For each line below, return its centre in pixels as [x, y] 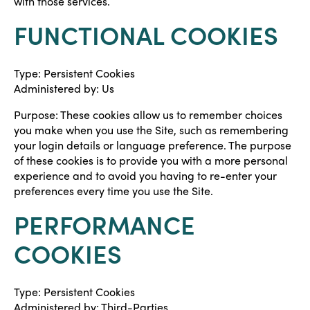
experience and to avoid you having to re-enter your [145, 175]
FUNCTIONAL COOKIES [146, 34]
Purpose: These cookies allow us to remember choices [148, 115]
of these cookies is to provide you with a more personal [151, 160]
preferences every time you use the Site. [113, 191]
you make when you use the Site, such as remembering [151, 130]
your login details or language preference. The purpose [153, 145]
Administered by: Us [64, 88]
